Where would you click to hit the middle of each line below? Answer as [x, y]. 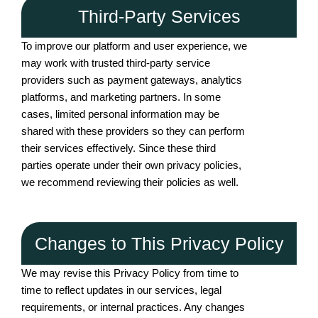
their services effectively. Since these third [119, 148]
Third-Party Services [159, 16]
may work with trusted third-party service [116, 63]
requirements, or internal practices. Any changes [133, 307]
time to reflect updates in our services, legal [121, 290]
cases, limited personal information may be [120, 114]
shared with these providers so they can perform [133, 131]
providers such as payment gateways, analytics [132, 80]
